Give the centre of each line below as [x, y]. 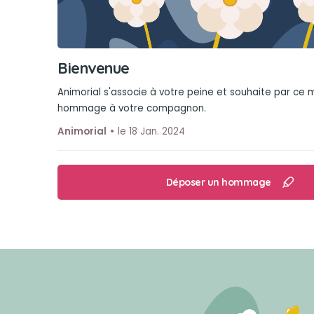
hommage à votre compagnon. [132, 108]
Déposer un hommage [218, 182]
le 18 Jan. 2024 [151, 131]
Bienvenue [94, 68]
